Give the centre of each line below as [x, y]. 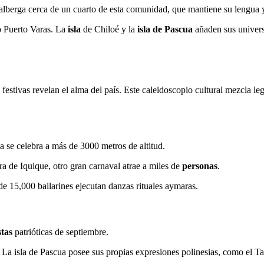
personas [200, 166]
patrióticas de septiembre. [60, 232]
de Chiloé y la [109, 29]
